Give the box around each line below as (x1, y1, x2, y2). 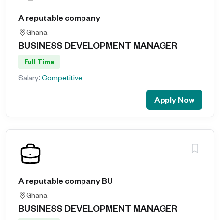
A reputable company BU (18, 175, 113, 186)
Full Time (24, 58, 54, 66)
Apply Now (154, 94, 194, 105)
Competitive (42, 73, 82, 82)
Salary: (18, 73, 42, 82)
